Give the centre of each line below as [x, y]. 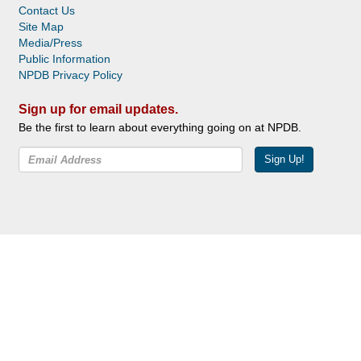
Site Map [41, 27]
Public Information [64, 59]
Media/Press [50, 43]
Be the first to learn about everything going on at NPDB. [160, 128]
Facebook [66, 192]
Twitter [83, 192]
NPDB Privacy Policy [71, 75]
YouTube [114, 192]
